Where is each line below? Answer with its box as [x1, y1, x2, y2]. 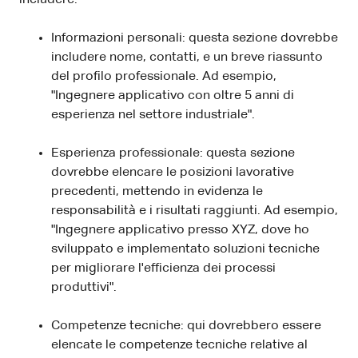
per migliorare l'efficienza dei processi [51, 261, 276, 275]
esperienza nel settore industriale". [51, 108, 255, 121]
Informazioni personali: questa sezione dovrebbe [51, 31, 338, 45]
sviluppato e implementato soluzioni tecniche [51, 242, 320, 256]
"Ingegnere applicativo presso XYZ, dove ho [51, 223, 309, 237]
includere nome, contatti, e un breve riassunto [51, 50, 323, 64]
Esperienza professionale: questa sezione [51, 146, 295, 160]
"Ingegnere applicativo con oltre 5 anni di [51, 89, 294, 102]
